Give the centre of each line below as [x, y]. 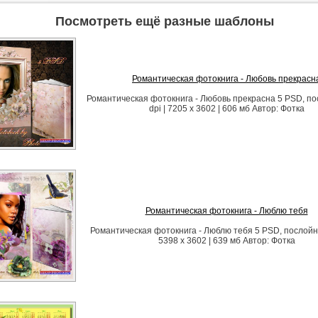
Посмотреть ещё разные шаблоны [165, 21]
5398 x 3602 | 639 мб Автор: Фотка [226, 241]
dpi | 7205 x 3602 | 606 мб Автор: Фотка [226, 109]
